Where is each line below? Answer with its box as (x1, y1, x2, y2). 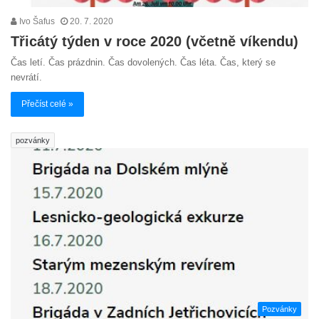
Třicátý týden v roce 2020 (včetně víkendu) (11, 33, 298, 49)
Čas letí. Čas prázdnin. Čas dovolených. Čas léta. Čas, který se (11, 56, 276, 68)
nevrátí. (11, 71, 42, 83)
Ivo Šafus (17, 16, 55, 26)
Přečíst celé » (21, 98, 73, 109)
